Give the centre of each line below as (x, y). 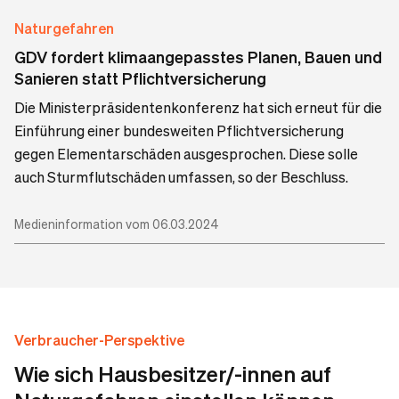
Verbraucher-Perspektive (99, 340)
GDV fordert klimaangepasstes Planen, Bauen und (198, 57)
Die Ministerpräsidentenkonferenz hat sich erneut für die (198, 108)
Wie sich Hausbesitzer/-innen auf (173, 374)
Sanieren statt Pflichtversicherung (140, 78)
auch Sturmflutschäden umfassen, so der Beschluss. (181, 177)
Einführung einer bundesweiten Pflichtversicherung (179, 131)
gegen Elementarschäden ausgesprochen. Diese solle (186, 154)
